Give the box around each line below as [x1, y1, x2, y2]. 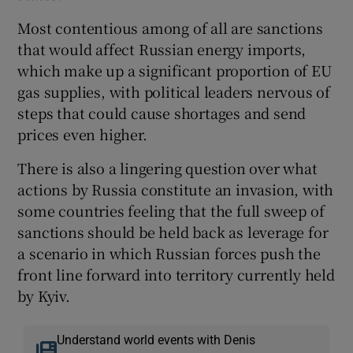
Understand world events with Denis [56, 333, 255, 346]
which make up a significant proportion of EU [17, 59, 332, 80]
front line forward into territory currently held [17, 263, 335, 284]
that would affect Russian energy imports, [17, 38, 307, 59]
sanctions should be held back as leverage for [17, 221, 329, 242]
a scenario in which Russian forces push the [17, 242, 321, 263]
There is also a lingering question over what [17, 157, 318, 178]
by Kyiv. [17, 284, 70, 306]
